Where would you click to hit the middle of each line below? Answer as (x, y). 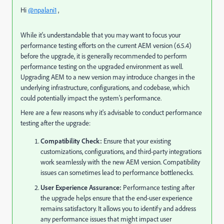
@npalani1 (42, 10)
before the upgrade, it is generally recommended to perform (104, 56)
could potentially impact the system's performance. (91, 98)
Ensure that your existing (136, 141)
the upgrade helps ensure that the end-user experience (116, 198)
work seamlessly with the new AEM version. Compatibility (120, 162)
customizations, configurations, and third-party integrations (121, 151)
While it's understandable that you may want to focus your (100, 35)
